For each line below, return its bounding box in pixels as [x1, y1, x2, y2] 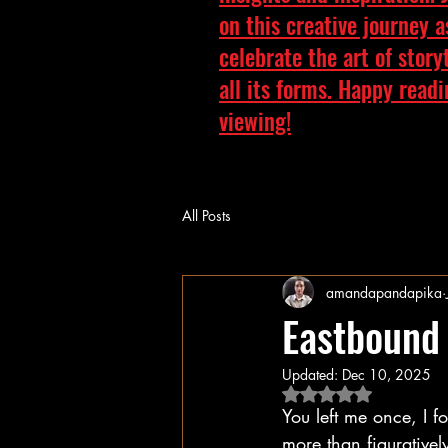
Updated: [282, 365, 342, 384]
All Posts [182, 205, 231, 225]
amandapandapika [326, 282, 442, 302]
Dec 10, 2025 [342, 365, 431, 384]
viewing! [219, 104, 291, 138]
